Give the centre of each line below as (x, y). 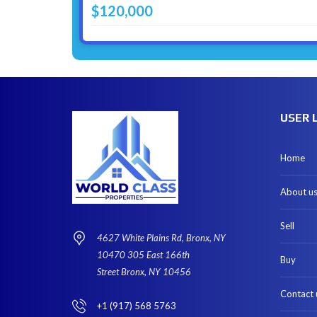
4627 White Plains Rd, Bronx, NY (161, 237)
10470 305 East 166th (143, 254)
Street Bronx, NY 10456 (144, 271)
